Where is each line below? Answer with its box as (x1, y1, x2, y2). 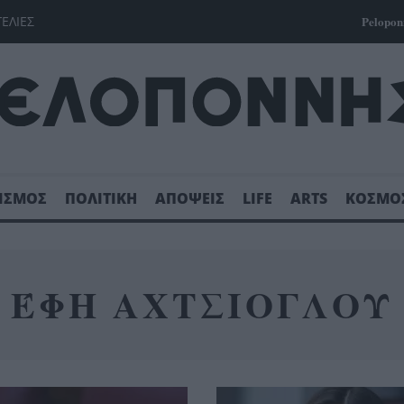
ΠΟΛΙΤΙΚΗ (65, 188, 137, 208)
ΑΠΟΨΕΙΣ (155, 188, 225, 208)
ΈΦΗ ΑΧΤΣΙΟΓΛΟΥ (11, 277, 393, 331)
